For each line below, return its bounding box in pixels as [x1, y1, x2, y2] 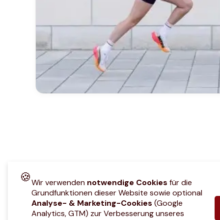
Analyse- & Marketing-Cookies [31, 198, 152, 208]
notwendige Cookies [87, 177, 167, 188]
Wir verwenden [31, 177, 87, 188]
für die [167, 177, 192, 188]
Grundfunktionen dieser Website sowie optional [31, 188, 202, 198]
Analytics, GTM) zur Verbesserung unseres [31, 208, 184, 219]
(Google [152, 198, 183, 208]
